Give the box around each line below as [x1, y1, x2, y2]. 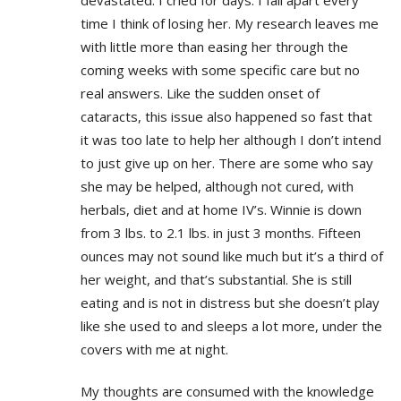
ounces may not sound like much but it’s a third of [81, 246, 383, 265]
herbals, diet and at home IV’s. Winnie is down [81, 200, 362, 218]
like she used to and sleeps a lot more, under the [81, 316, 382, 335]
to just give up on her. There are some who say [81, 153, 373, 172]
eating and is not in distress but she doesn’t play [81, 293, 380, 311]
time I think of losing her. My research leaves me [81, 13, 379, 32]
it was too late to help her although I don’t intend [81, 130, 381, 149]
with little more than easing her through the [81, 37, 348, 55]
